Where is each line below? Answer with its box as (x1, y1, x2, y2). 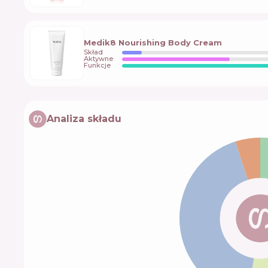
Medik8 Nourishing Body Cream (84, 38, 222, 48)
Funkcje (84, 61, 111, 70)
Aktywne (84, 54, 113, 63)
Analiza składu (47, 113, 121, 125)
